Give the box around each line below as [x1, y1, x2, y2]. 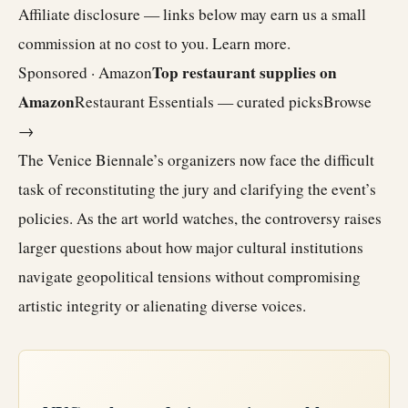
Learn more [212, 33, 287, 54]
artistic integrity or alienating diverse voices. [18, 295, 306, 316]
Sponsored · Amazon [18, 62, 152, 83]
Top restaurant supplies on [152, 61, 337, 84]
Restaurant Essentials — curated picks [75, 91, 323, 112]
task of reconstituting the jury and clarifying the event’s [18, 178, 376, 199]
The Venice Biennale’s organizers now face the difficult [18, 149, 374, 170]
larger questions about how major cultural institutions [18, 237, 363, 258]
